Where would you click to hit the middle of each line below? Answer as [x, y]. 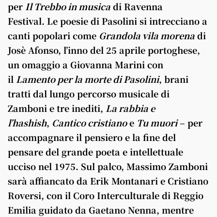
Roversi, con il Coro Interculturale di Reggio [106, 195]
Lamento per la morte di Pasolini [87, 79]
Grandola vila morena [147, 35]
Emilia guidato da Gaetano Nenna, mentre [101, 210]
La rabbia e [130, 108]
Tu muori [157, 123]
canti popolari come [53, 35]
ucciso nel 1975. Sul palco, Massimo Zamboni [108, 166]
